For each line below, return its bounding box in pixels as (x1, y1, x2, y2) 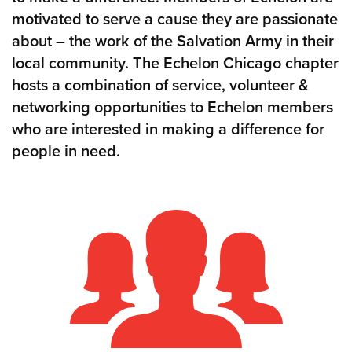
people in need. (12, 141, 120, 161)
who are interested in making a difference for (12, 119, 324, 139)
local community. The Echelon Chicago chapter (12, 53, 339, 73)
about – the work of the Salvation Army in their (12, 31, 334, 51)
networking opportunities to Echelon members (12, 97, 333, 117)
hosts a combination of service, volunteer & (12, 75, 309, 95)
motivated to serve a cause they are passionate (12, 9, 338, 29)
